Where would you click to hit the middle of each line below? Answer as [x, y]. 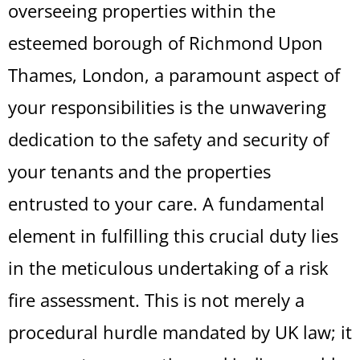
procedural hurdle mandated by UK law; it [180, 332]
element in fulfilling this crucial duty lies [173, 235]
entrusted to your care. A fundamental [166, 203]
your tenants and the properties [139, 171]
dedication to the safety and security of [168, 139]
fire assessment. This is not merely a [156, 300]
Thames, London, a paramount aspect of [174, 75]
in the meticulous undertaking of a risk [168, 268]
